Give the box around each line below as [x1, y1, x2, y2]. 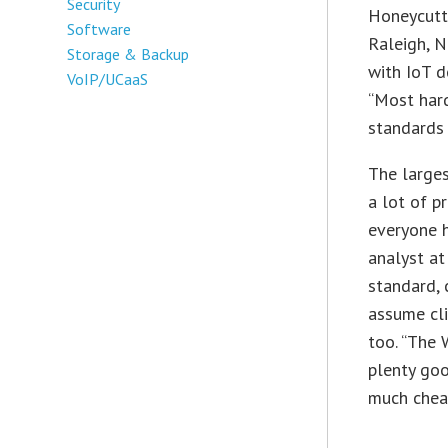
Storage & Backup [67, 43, 190, 64]
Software [67, 18, 132, 39]
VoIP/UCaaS [67, 68, 149, 89]
